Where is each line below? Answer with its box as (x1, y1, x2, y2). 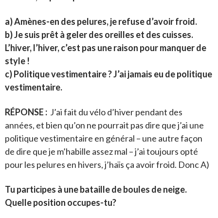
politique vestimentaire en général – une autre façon (5, 132, 202, 144)
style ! (5, 55, 30, 66)
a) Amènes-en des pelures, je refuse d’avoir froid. (5, 16, 197, 27)
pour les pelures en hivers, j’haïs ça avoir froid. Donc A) (5, 159, 209, 170)
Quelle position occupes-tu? (5, 197, 116, 208)
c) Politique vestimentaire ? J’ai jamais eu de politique (5, 68, 212, 79)
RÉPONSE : (5, 106, 47, 117)
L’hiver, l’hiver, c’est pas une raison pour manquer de (5, 42, 206, 53)
